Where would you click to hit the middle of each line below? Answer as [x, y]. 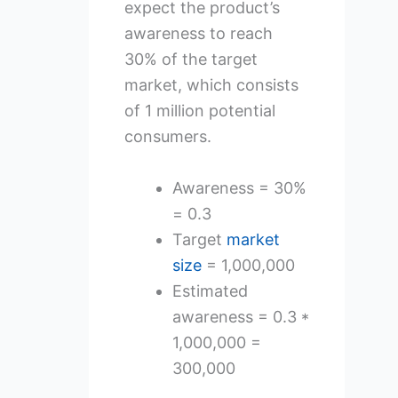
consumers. [167, 137]
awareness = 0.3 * [240, 317]
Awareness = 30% [239, 188]
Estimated [210, 291]
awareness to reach [198, 34]
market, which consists [211, 85]
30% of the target [191, 60]
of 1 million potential [199, 111]
